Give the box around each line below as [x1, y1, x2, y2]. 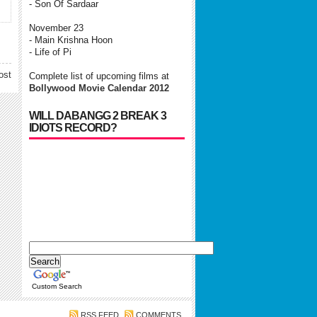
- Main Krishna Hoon [29, 35, 113, 45]
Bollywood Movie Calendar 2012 [29, 83, 169, 93]
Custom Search [32, 282, 82, 290]
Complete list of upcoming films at [29, 71, 169, 81]
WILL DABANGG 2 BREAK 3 [29, 110, 166, 122]
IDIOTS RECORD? [29, 122, 117, 134]
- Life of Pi [29, 47, 71, 57]
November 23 [29, 23, 83, 33]
